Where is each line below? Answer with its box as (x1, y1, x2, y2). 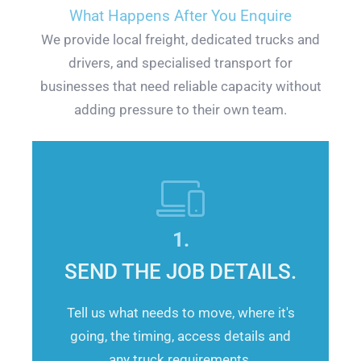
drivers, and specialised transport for (68, 54, 293, 71)
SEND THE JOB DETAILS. (64, 259, 297, 284)
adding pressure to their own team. (74, 101, 287, 118)
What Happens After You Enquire (69, 6, 292, 25)
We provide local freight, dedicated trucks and (41, 31, 320, 48)
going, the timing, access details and (70, 327, 291, 344)
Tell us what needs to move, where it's (66, 304, 295, 321)
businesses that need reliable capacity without (39, 77, 322, 94)
